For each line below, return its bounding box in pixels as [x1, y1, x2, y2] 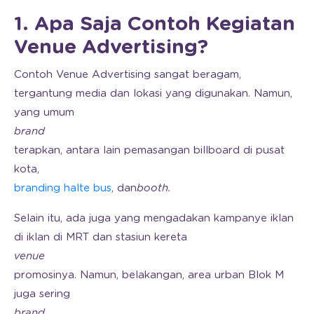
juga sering [14, 288, 70, 299]
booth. [137, 182, 175, 193]
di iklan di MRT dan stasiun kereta [14, 231, 187, 243]
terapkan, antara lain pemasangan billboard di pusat [14, 144, 285, 156]
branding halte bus [14, 182, 111, 193]
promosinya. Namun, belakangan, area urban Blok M [14, 269, 284, 280]
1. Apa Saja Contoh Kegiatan [14, 14, 295, 34]
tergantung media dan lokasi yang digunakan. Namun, [14, 88, 292, 99]
